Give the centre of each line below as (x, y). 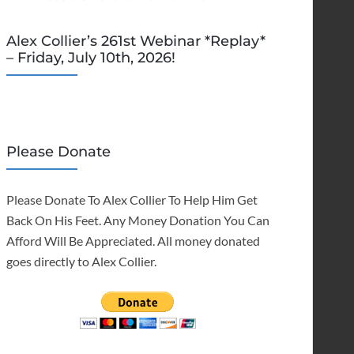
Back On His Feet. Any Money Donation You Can (137, 220)
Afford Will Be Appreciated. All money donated (133, 241)
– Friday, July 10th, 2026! (90, 58)
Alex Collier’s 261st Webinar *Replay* (136, 41)
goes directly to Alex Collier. (81, 262)
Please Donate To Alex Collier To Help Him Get (132, 200)
